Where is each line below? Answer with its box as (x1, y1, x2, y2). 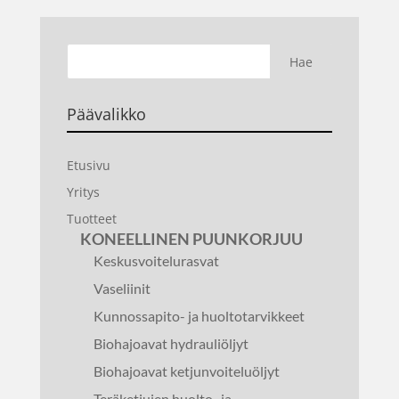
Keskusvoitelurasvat (93, 252, 219, 269)
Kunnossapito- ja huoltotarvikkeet (93, 307, 305, 324)
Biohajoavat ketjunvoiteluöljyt (93, 362, 280, 379)
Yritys (66, 183, 100, 200)
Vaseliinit (93, 280, 151, 297)
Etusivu (66, 157, 110, 174)
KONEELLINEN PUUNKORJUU (79, 229, 303, 248)
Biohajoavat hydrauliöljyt (93, 335, 248, 352)
